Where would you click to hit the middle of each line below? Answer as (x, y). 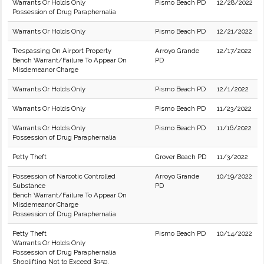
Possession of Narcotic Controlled (64, 176)
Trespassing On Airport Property (62, 51)
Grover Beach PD (181, 157)
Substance (29, 186)
